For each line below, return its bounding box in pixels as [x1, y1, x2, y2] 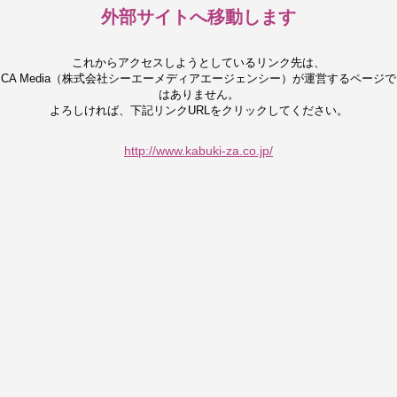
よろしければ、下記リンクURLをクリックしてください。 [49, 104, 348, 117]
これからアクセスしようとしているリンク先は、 [72, 56, 325, 69]
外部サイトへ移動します [101, 7, 296, 27]
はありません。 [158, 88, 239, 101]
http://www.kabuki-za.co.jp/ [124, 144, 273, 158]
